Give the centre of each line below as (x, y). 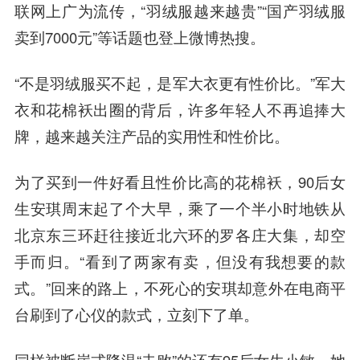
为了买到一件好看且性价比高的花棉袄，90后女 (180, 182)
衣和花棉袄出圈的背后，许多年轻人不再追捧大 (180, 110)
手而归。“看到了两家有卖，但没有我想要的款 (180, 262)
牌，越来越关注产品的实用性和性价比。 (151, 136)
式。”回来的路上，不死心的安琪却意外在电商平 (180, 288)
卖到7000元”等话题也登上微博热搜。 (139, 37)
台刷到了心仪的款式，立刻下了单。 (136, 315)
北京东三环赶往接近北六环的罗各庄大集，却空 (180, 235)
